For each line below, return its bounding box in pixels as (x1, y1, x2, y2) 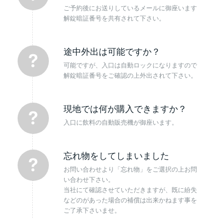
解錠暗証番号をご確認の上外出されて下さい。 (63, 70, 197, 80)
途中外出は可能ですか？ (63, 46, 160, 57)
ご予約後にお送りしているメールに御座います (63, 3, 197, 12)
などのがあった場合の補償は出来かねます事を (63, 196, 197, 205)
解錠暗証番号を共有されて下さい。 (63, 13, 165, 22)
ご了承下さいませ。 (63, 206, 121, 215)
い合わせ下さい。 (63, 175, 114, 184)
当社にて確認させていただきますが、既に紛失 (63, 185, 197, 195)
